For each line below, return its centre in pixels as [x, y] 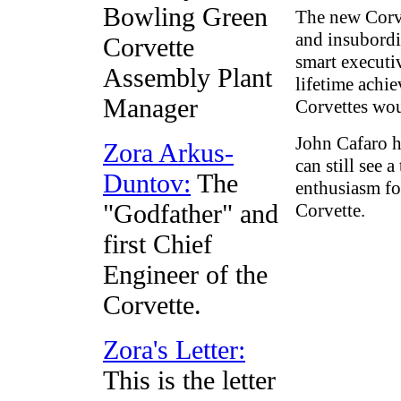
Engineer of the [185, 274]
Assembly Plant [188, 77]
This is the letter [189, 380]
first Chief [158, 244]
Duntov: [147, 183]
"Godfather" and [191, 213]
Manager [150, 108]
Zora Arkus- [168, 153]
